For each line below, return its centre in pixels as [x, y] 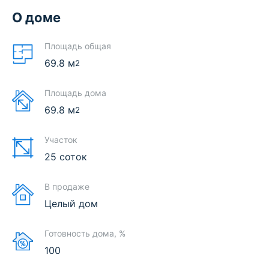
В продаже [67, 187]
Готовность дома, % [85, 234]
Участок [61, 140]
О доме [36, 18]
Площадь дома [75, 93]
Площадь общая [78, 46]
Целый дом [71, 204]
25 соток [66, 157]
